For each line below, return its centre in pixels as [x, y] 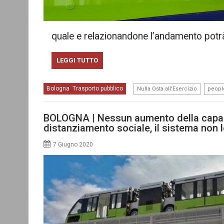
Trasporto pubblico [98, 88]
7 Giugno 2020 [73, 144]
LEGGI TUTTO [77, 60]
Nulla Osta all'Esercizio [167, 89]
